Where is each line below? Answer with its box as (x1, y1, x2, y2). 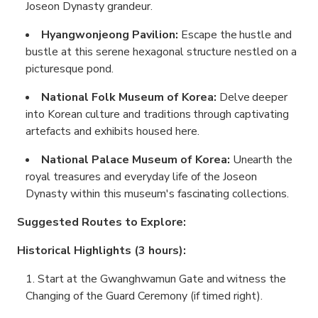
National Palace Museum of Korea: (41, 152, 233, 168)
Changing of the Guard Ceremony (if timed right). (26, 288, 263, 305)
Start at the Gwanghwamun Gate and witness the (37, 271, 287, 287)
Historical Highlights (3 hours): (17, 243, 186, 259)
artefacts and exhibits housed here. (26, 124, 199, 140)
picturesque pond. (26, 61, 114, 77)
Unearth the (232, 152, 293, 168)
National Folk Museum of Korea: (41, 89, 219, 106)
